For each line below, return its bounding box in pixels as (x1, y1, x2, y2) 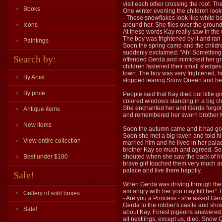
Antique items (23, 106, 60, 112)
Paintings (23, 37, 49, 44)
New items (23, 121, 52, 128)
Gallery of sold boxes (23, 190, 80, 197)
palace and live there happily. (123, 167, 202, 174)
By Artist (23, 74, 45, 81)
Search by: (13, 54, 56, 64)
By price (23, 90, 45, 97)
